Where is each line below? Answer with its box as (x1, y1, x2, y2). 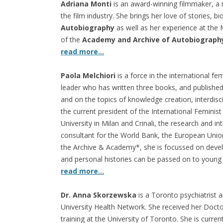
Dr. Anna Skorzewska (61, 190, 136, 200)
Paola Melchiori (61, 71, 117, 80)
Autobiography (61, 23, 114, 32)
